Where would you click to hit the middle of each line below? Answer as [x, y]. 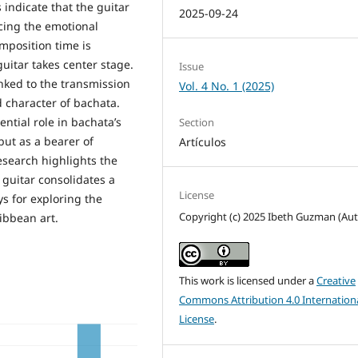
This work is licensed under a [248, 280]
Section [197, 122]
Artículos [203, 141]
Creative [336, 280]
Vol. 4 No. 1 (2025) [227, 86]
